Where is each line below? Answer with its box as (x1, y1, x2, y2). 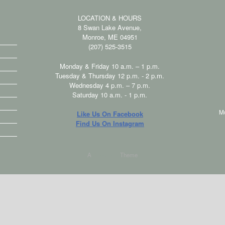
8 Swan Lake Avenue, (78, 23, 142, 32)
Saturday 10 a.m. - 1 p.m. (72, 89, 148, 99)
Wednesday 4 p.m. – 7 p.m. (69, 80, 151, 90)
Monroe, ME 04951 (82, 32, 138, 42)
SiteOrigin (93, 151, 119, 159)
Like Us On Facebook (76, 109, 143, 119)
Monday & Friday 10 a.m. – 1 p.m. (60, 61, 160, 71)
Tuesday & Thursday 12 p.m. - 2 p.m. (55, 70, 165, 80)
